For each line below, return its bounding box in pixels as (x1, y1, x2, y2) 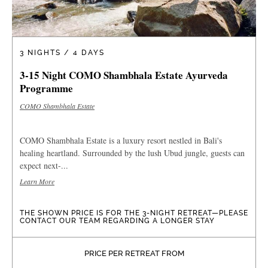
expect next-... (20, 159, 68, 171)
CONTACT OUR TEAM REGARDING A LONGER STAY (20, 216, 215, 225)
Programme (20, 80, 73, 96)
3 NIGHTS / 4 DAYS (20, 48, 105, 57)
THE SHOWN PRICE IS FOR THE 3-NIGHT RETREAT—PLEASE (20, 208, 248, 217)
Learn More (20, 176, 54, 186)
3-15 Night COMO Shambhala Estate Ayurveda (20, 67, 228, 83)
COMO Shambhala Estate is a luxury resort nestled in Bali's (20, 134, 222, 146)
